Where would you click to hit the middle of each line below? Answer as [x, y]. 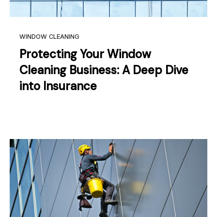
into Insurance [58, 86]
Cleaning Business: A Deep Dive [104, 70]
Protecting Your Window [85, 54]
